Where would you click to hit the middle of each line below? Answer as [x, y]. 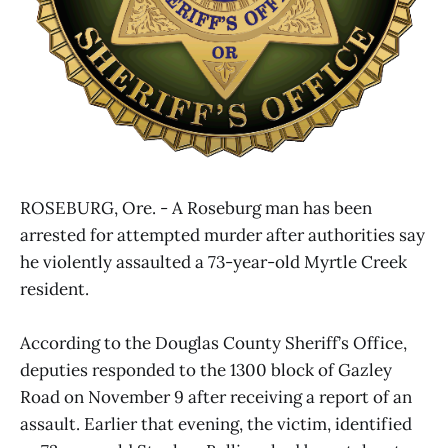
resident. [54, 289]
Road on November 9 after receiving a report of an [216, 397]
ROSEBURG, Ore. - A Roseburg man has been [196, 208]
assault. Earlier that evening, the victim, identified [216, 424]
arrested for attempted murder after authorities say [222, 235]
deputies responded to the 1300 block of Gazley [206, 370]
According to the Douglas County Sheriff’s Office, [213, 343]
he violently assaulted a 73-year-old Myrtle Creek [213, 262]
